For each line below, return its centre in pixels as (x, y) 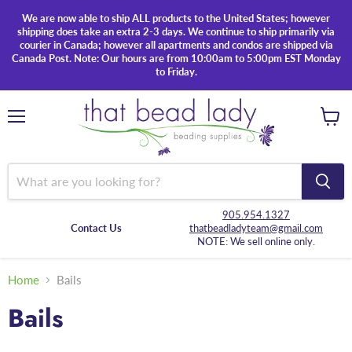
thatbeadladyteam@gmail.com (256, 227)
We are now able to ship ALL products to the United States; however (176, 18)
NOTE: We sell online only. (256, 241)
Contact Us (96, 227)
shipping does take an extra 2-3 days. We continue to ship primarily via (176, 31)
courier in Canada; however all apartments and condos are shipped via (176, 45)
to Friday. (176, 71)
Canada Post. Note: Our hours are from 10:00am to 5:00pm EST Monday (176, 58)
